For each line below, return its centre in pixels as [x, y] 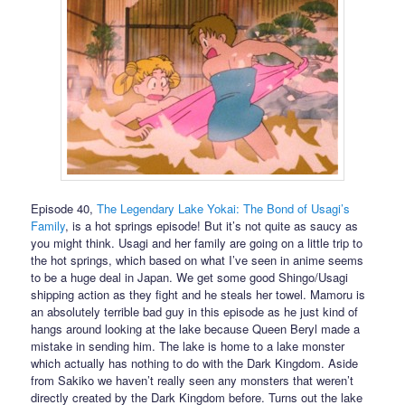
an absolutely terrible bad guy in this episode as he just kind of [195, 312]
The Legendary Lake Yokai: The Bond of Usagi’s [224, 209]
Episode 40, [64, 209]
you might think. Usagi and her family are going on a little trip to [197, 243]
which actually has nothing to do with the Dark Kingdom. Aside [195, 363]
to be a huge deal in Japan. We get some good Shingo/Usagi [190, 278]
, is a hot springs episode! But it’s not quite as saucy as [212, 226]
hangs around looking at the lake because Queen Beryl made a [196, 329]
